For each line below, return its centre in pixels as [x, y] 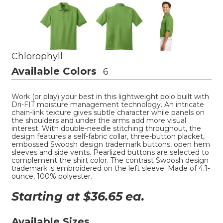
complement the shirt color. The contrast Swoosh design [110, 160]
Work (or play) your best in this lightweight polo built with [110, 96]
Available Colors [54, 71]
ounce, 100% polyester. [52, 176]
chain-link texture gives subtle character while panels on [108, 112]
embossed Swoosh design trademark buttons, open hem [111, 144]
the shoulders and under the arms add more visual [99, 120]
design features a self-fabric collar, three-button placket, [108, 136]
